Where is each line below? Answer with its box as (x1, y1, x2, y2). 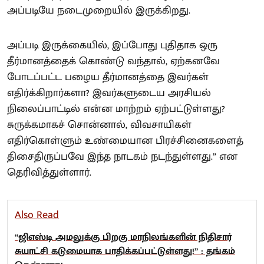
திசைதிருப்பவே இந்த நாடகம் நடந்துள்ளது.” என (7, 148, 237, 166)
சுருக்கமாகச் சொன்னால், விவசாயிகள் (7, 116, 192, 134)
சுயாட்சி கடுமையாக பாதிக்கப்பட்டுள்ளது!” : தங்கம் (15, 243, 235, 259)
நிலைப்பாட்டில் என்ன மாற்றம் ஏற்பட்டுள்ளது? (7, 100, 225, 118)
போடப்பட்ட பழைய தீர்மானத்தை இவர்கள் (7, 68, 209, 86)
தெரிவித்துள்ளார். (7, 164, 91, 181)
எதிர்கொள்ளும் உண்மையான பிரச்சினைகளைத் (7, 132, 243, 150)
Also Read (15, 206, 59, 224)
